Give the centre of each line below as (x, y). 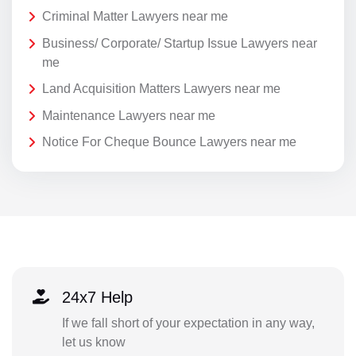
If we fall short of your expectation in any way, (188, 323)
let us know (93, 342)
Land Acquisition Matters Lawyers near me (161, 89)
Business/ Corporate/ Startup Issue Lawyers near (180, 43)
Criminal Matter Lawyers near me (135, 17)
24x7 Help (97, 297)
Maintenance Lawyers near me (129, 115)
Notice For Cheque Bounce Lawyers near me (169, 142)
